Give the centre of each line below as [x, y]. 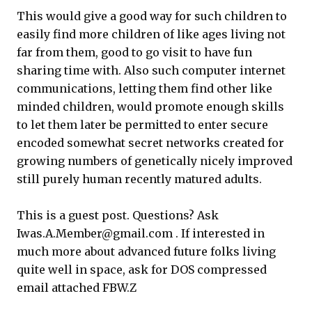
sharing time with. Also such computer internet [151, 70]
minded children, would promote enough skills [150, 107]
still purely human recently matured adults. [139, 179]
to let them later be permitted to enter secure [142, 125]
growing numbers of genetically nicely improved [155, 161]
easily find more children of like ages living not [151, 34]
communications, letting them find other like [145, 88]
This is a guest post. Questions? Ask [118, 215]
